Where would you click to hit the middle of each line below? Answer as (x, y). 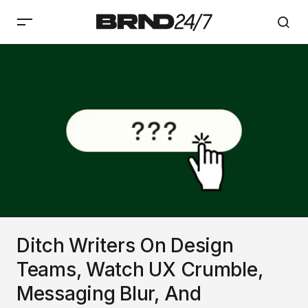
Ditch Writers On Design (125, 245)
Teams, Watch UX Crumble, (140, 269)
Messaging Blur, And (109, 293)
